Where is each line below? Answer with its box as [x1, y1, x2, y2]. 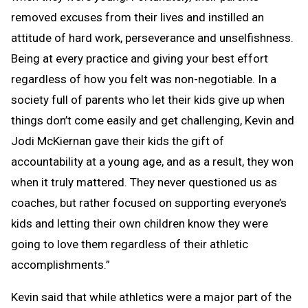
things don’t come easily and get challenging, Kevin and [11, 113, 294, 127]
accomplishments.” [11, 257, 110, 272]
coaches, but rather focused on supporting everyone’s [11, 195, 287, 210]
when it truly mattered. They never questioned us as [11, 175, 277, 189]
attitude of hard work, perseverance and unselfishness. [11, 30, 294, 45]
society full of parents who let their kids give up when [11, 92, 285, 107]
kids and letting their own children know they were [11, 216, 268, 230]
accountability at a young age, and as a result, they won [11, 154, 294, 168]
